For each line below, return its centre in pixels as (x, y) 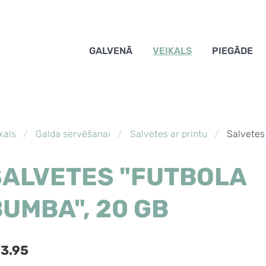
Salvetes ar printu (168, 134)
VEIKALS (172, 51)
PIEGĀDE (233, 51)
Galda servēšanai (73, 134)
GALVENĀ (111, 51)
